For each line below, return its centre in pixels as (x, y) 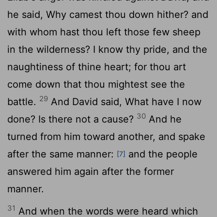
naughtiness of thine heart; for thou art (97, 67)
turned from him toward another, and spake (106, 136)
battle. (23, 101)
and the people (162, 154)
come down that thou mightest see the (96, 84)
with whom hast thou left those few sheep (104, 32)
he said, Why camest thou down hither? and (108, 14)
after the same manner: (62, 154)
